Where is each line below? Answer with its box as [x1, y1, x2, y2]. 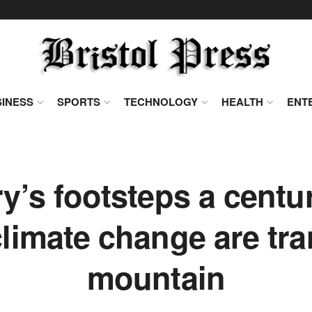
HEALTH [221, 94, 263, 109]
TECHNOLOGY [124, 94, 198, 109]
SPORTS [57, 94, 100, 109]
